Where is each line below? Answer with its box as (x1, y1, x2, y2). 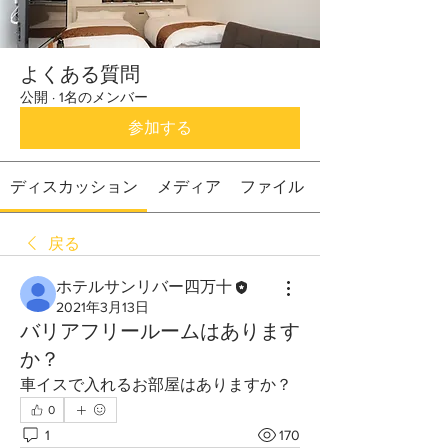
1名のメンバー (59, 89, 148, 105)
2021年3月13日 (56, 299, 149, 316)
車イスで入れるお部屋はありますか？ (20, 376, 292, 394)
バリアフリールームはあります (20, 320, 300, 343)
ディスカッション (9, 178, 138, 195)
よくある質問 (20, 63, 140, 85)
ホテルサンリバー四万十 (56, 278, 232, 295)
